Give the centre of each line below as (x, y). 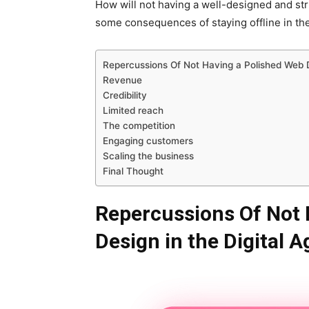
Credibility (125, 95)
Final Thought (133, 171)
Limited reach (133, 110)
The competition (139, 125)
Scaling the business (148, 156)
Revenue (122, 80)
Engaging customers (148, 140)
